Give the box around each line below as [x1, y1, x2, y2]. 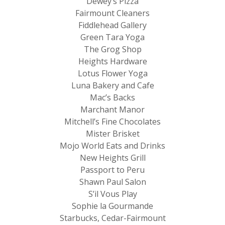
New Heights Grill [79, 152, 146, 163]
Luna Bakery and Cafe [71, 79, 154, 91]
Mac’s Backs [90, 91, 135, 103]
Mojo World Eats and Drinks [60, 140, 165, 151]
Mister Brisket [85, 128, 140, 139]
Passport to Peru [80, 164, 145, 175]
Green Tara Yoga [80, 31, 145, 43]
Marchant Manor [80, 103, 145, 115]
